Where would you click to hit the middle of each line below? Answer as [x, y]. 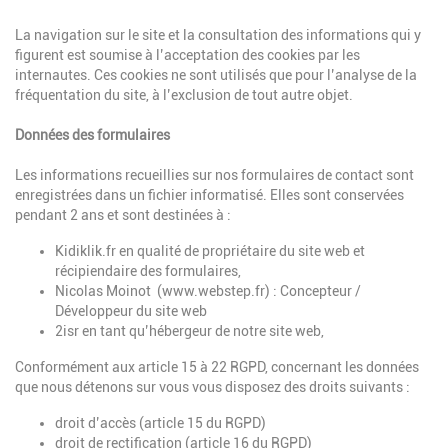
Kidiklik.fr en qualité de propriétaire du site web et [210, 251]
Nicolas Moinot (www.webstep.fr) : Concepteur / [208, 291]
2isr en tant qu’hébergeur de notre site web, [189, 331]
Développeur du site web [131, 311]
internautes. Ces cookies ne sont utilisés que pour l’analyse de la [216, 75]
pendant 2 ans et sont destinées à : [123, 215]
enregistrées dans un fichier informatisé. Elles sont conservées [209, 195]
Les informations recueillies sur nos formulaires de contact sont [214, 175]
